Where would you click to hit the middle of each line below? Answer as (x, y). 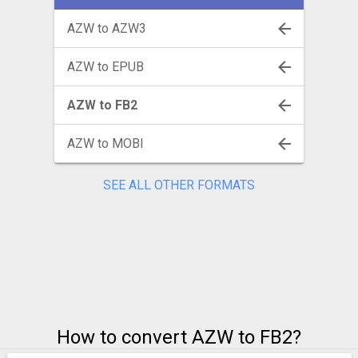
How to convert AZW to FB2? (179, 338)
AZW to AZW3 (107, 28)
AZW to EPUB (105, 66)
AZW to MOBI (105, 143)
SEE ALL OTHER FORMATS (179, 185)
